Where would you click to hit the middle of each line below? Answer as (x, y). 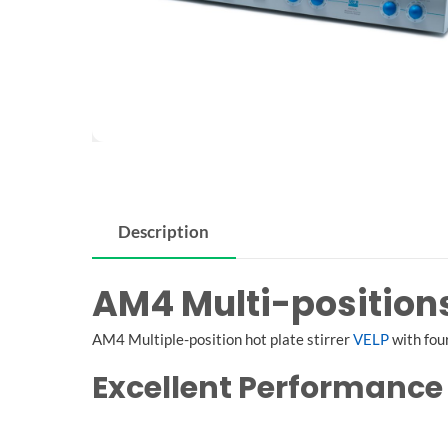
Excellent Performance (267, 387)
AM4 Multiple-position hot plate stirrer (222, 339)
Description (164, 232)
